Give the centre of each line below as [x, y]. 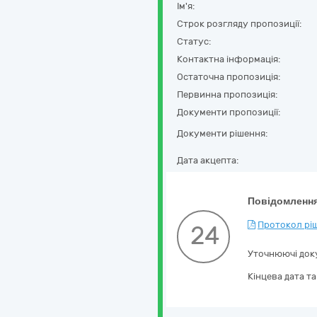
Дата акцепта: [208, 160]
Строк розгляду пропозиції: [239, 24]
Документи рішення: [222, 133]
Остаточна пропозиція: [229, 77]
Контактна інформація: [229, 59]
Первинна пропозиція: [227, 94]
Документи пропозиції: [229, 112]
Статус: [194, 41]
